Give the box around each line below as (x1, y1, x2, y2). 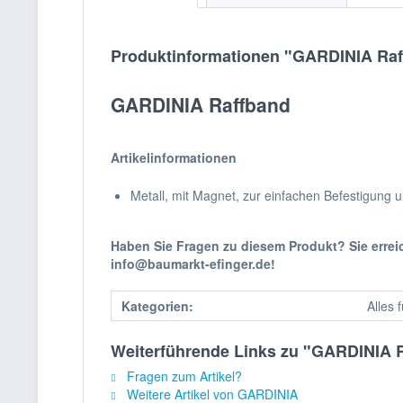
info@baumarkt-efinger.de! (111, 255, 275, 273)
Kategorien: (121, 297, 193, 315)
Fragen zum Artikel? (123, 367, 242, 385)
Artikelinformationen (111, 148, 237, 166)
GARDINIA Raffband (111, 91, 291, 118)
